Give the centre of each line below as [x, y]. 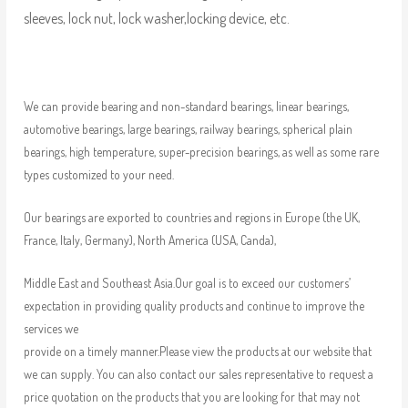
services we [51, 328]
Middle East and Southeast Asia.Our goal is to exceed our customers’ [187, 282]
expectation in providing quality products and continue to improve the [194, 305]
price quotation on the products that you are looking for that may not [191, 396]
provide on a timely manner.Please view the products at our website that [197, 351]
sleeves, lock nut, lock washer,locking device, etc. [156, 19]
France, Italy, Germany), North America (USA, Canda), [149, 240]
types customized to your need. [98, 175]
